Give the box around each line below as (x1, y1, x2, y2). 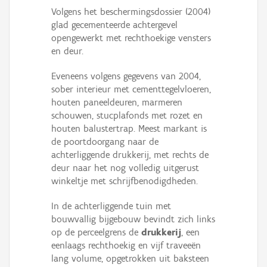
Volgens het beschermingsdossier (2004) (51, 6, 210, 18)
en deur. (51, 45, 83, 57)
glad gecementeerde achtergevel (51, 19, 178, 31)
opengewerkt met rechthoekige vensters (51, 32, 211, 44)
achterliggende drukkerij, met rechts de (51, 149, 209, 161)
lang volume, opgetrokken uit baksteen (51, 253, 209, 265)
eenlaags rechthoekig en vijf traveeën (51, 240, 201, 252)
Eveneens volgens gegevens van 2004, (51, 70, 201, 82)
